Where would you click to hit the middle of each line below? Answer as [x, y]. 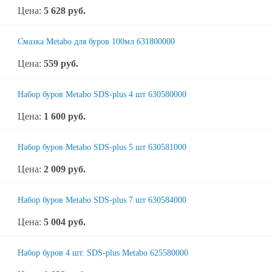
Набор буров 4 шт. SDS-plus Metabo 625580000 [103, 253]
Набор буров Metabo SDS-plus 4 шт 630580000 [102, 94]
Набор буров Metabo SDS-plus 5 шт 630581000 [102, 147]
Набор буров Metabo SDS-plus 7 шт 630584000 [102, 200]
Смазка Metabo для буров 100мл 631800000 [96, 42]
